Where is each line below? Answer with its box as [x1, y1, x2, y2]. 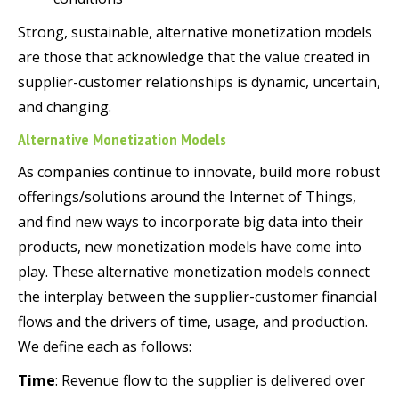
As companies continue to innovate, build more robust [18, 162, 380, 183]
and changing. [18, 97, 111, 118]
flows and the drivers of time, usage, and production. [18, 312, 368, 332]
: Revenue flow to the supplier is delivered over [55, 370, 365, 391]
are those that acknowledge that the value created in [18, 47, 370, 68]
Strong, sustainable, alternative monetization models [18, 22, 372, 43]
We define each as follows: [18, 337, 191, 357]
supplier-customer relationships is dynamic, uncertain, [18, 72, 380, 93]
